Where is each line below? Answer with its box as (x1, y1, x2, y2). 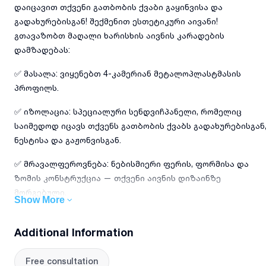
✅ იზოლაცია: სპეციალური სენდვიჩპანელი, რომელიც (14, 106, 242, 117)
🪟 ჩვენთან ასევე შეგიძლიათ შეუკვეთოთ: (14, 211, 191, 221)
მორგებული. (14, 187, 66, 198)
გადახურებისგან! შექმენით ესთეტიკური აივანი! (14, 16, 218, 27)
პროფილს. (14, 83, 59, 93)
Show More (14, 195, 65, 205)
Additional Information (14, 226, 134, 239)
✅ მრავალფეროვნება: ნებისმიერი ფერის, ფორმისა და (14, 159, 249, 169)
